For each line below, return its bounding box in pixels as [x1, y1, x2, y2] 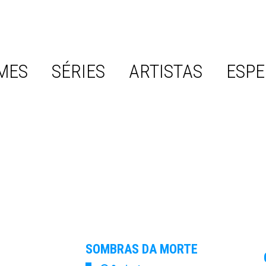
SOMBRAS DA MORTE [85, 241, 198, 256]
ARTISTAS [129, 59, 202, 83]
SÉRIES [52, 59, 105, 83]
